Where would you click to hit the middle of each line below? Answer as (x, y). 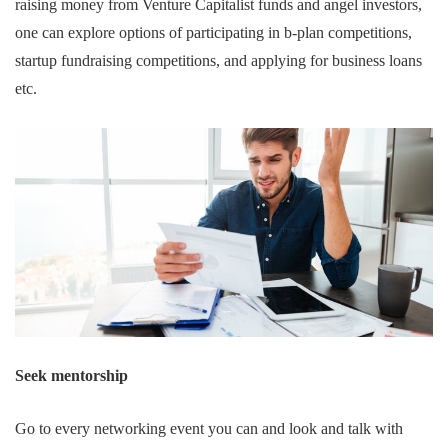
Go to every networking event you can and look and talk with (209, 428)
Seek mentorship (71, 375)
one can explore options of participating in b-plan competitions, (213, 32)
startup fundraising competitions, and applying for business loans (218, 60)
